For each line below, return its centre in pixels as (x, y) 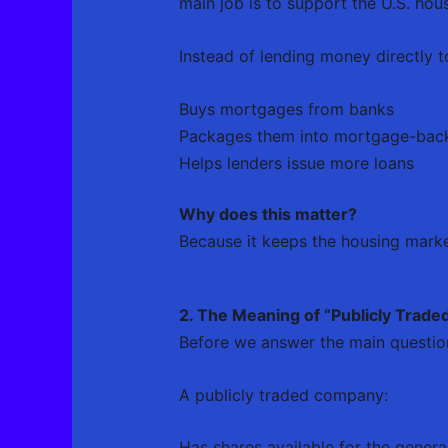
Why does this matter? (267, 213)
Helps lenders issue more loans (296, 162)
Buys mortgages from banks (286, 108)
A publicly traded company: (283, 394)
